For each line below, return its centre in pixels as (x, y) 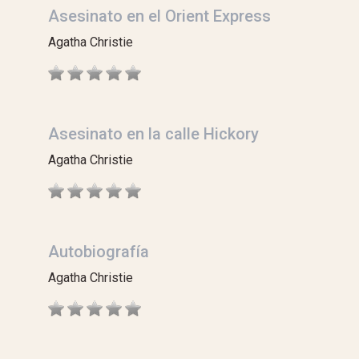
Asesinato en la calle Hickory (153, 134)
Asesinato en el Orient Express (159, 16)
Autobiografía (99, 252)
